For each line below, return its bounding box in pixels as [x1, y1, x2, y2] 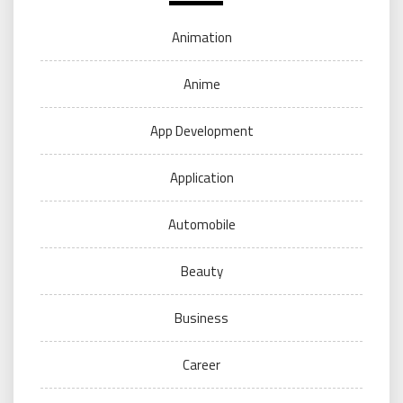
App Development [149, 121, 254, 142]
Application [169, 167, 234, 189]
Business [175, 308, 228, 329]
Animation [171, 27, 232, 49]
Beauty [180, 261, 223, 282]
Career [183, 354, 220, 376]
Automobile [167, 214, 236, 236]
